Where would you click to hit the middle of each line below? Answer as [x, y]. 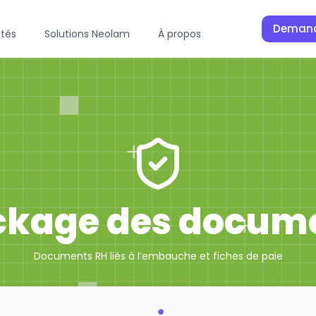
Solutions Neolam [87, 34]
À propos [180, 34]
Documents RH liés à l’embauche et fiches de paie [158, 256]
